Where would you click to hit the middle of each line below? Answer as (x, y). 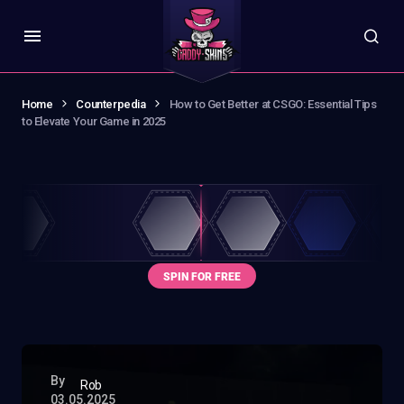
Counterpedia (111, 104)
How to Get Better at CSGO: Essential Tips (273, 104)
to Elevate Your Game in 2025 (94, 121)
